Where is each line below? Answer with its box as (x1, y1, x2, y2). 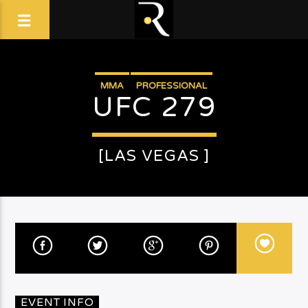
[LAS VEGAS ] (98, 146, 210, 165)
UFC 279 (91, 91, 217, 124)
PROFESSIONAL (136, 80, 207, 91)
